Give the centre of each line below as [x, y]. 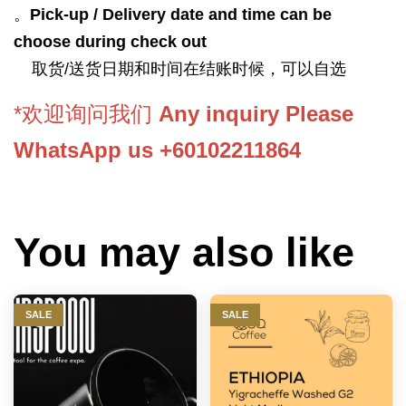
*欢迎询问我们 [86, 114]
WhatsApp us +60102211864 [157, 150]
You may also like [184, 253]
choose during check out [110, 42]
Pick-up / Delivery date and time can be [181, 15]
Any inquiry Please [256, 114]
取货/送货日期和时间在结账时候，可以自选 [182, 69]
